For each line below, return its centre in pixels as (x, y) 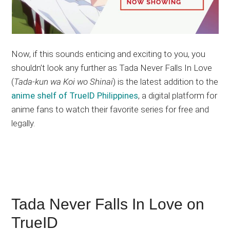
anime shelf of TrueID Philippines (75, 96)
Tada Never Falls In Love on (108, 204)
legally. (23, 123)
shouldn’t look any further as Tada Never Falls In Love (112, 68)
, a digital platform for (178, 96)
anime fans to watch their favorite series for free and (110, 110)
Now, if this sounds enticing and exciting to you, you (109, 54)
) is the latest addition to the (166, 82)
